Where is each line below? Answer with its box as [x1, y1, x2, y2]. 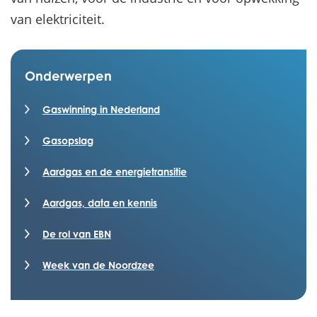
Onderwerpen [25, 68, 112, 83]
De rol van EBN [42, 228, 111, 240]
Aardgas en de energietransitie [42, 166, 187, 178]
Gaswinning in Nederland [42, 103, 160, 115]
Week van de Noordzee [42, 259, 154, 271]
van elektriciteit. [11, 11, 105, 28]
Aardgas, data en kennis [42, 197, 157, 209]
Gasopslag [42, 134, 93, 146]
